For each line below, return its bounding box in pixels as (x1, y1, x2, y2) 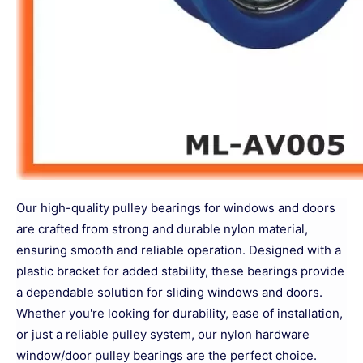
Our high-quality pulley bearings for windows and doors (16, 200, 335, 216)
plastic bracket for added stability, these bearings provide (16, 263, 344, 279)
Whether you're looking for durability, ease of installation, (16, 305, 343, 321)
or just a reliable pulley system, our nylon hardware (16, 327, 310, 342)
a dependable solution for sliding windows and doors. (16, 284, 322, 300)
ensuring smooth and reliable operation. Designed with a (16, 242, 341, 258)
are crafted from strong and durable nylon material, (16, 221, 308, 237)
